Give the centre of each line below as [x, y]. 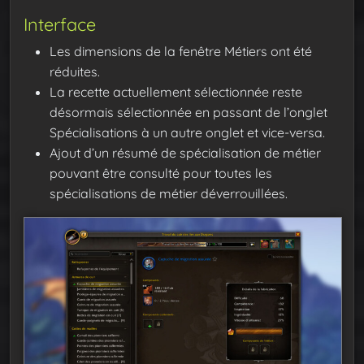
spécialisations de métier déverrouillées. [169, 194]
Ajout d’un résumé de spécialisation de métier [185, 153]
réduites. [75, 72]
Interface [60, 24]
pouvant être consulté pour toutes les [161, 173]
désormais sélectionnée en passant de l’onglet [188, 113]
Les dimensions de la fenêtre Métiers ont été [181, 52]
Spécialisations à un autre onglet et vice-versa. [187, 133]
